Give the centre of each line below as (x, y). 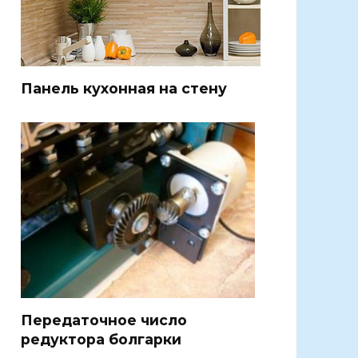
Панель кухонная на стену (124, 89)
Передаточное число (104, 320)
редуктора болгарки (101, 339)
